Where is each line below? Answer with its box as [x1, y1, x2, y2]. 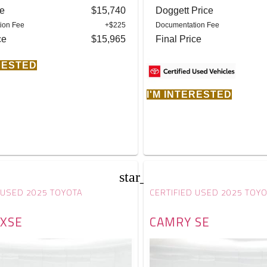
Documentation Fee [156, 21, 220, 29]
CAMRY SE [150, 212, 210, 231]
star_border [119, 169, 185, 185]
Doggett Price [156, 5, 214, 15]
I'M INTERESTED [147, 89, 232, 100]
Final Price [156, 34, 202, 44]
